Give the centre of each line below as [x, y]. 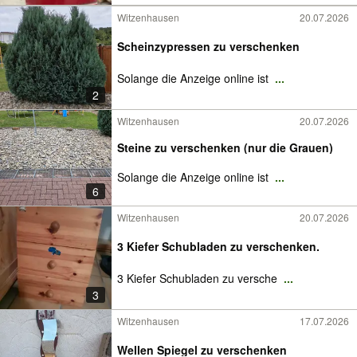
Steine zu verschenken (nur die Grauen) [225, 147]
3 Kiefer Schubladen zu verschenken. [218, 246]
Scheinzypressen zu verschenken [208, 46]
